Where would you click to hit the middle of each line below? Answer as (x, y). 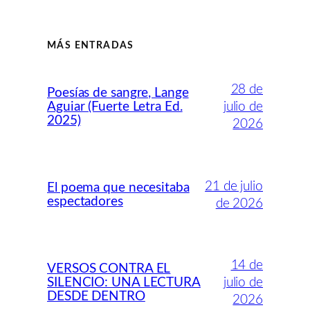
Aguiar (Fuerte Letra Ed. (115, 107)
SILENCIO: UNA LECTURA (124, 282)
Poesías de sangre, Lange (118, 93)
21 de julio (234, 186)
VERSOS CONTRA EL (109, 268)
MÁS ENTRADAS (91, 46)
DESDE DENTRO (96, 296)
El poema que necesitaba (118, 188)
